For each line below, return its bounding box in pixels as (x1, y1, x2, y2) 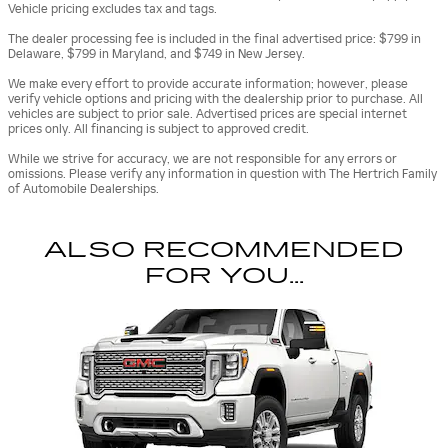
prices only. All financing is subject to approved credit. (8, 122, 309, 137)
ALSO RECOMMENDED (44, 237, 404, 264)
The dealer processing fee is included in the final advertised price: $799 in (8, 32, 421, 47)
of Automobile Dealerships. (8, 182, 159, 197)
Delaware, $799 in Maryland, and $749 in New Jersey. (8, 47, 305, 62)
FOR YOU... (144, 263, 304, 290)
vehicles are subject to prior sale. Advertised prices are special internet (8, 107, 407, 122)
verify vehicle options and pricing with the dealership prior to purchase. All (8, 92, 423, 107)
